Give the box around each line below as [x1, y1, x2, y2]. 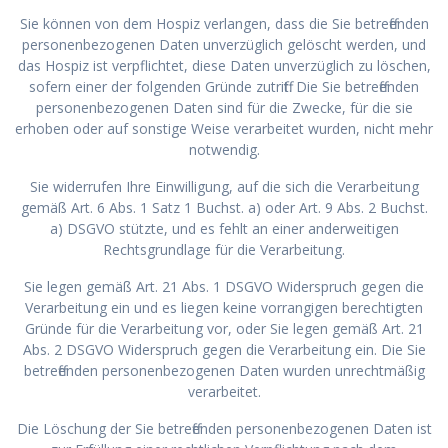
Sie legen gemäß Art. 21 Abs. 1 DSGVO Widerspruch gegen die [24, 276, 424, 296]
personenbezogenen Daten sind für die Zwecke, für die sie [35, 97, 413, 117]
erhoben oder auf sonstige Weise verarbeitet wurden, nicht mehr [15, 118, 433, 138]
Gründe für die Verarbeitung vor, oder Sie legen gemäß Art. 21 [24, 318, 424, 338]
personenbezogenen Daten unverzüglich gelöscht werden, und [22, 34, 426, 54]
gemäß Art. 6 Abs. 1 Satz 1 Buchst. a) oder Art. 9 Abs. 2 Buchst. [20, 197, 428, 217]
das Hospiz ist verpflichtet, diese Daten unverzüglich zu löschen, [17, 55, 431, 75]
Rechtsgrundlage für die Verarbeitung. [103, 239, 345, 259]
